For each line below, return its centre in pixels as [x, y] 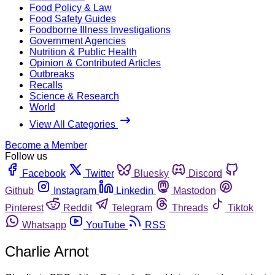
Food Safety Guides [73, 18]
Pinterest [24, 207]
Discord [205, 173]
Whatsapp [44, 225]
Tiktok [241, 207]
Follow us [26, 156]
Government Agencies [78, 41]
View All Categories [74, 124]
